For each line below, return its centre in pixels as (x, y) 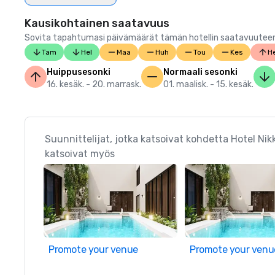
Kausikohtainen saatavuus (97, 23)
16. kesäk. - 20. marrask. (94, 84)
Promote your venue (93, 250)
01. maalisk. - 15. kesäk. (208, 84)
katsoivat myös (80, 154)
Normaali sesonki (200, 72)
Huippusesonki (79, 72)
